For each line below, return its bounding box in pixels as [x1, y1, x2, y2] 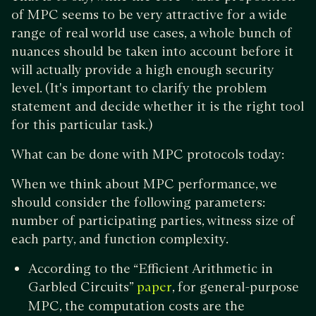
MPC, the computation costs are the [28, 297, 245, 314]
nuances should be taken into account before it [11, 42, 293, 59]
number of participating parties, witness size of [11, 212, 295, 229]
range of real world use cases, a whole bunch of [11, 24, 292, 41]
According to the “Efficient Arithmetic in [28, 260, 273, 276]
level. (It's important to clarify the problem [11, 79, 267, 96]
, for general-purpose [172, 278, 299, 295]
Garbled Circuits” [28, 278, 137, 295]
